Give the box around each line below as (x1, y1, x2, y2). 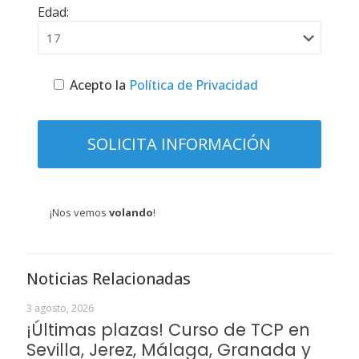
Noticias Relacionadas (26, 268, 191, 289)
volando (108, 205, 153, 220)
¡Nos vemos (49, 205, 109, 220)
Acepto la (69, 76, 126, 94)
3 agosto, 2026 (26, 301, 94, 315)
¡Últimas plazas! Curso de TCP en (26, 318, 310, 341)
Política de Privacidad (125, 76, 258, 94)
